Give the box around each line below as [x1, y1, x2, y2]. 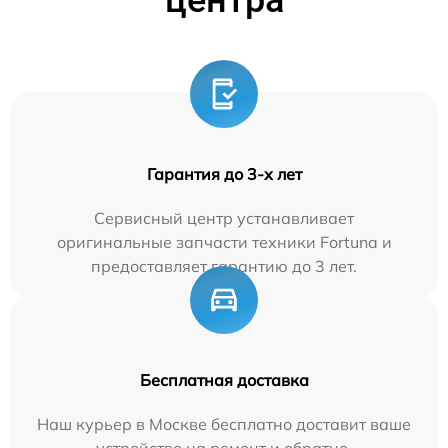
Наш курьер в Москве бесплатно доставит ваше [37, 414, 411, 435]
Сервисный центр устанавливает [94, 208, 354, 229]
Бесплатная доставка [139, 370, 309, 391]
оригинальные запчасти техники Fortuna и [56, 232, 392, 253]
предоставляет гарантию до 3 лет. [91, 256, 357, 277]
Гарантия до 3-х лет [146, 164, 302, 185]
